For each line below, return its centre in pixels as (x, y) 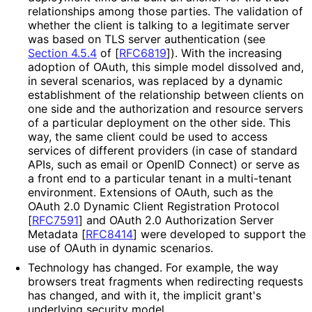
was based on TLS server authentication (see (147, 39)
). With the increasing (226, 53)
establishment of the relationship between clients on (166, 94)
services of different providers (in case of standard (163, 150)
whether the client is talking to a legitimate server (159, 25)
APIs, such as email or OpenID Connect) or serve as (164, 164)
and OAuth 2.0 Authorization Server (178, 220)
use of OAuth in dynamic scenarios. (120, 248)
